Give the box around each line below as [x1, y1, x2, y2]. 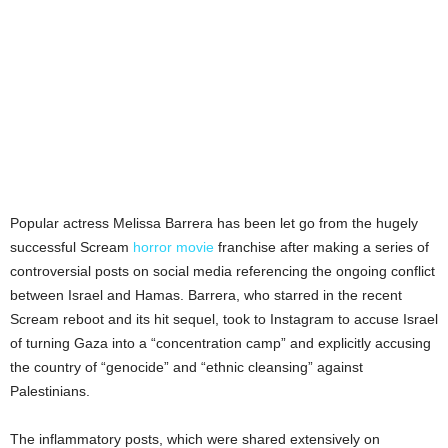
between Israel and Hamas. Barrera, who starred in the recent [10, 286, 402, 303]
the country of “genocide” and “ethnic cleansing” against [10, 358, 363, 375]
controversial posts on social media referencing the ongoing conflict [10, 262, 435, 279]
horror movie [133, 238, 214, 255]
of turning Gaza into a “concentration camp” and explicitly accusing [10, 334, 431, 351]
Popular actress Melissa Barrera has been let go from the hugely [10, 214, 418, 231]
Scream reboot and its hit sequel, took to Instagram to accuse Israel [10, 310, 438, 327]
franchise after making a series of [214, 238, 429, 255]
